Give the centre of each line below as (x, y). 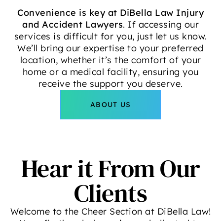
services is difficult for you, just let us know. (110, 36)
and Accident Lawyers (73, 24)
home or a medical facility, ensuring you (110, 72)
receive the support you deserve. (110, 83)
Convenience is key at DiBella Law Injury (110, 12)
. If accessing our (161, 24)
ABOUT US (110, 104)
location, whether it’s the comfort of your (110, 60)
